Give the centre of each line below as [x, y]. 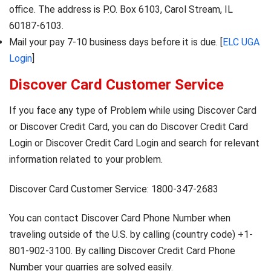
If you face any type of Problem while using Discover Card [133, 111]
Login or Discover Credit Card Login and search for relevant [134, 143]
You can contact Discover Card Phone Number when [120, 218]
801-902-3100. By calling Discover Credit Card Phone [122, 250]
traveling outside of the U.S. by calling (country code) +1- [131, 234]
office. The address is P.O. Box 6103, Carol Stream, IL [121, 10]
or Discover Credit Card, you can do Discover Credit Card [129, 127]
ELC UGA [241, 42]
